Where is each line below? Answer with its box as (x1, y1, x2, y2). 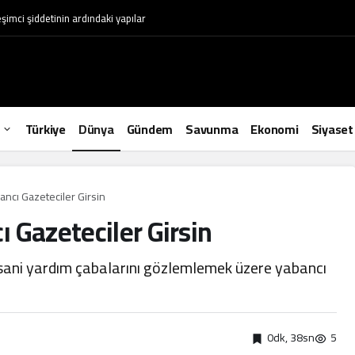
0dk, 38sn (267, 327, 315, 348)
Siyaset (311, 116, 353, 141)
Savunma (185, 116, 239, 141)
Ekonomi (250, 116, 299, 141)
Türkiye (25, 116, 66, 141)
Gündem (126, 116, 173, 141)
